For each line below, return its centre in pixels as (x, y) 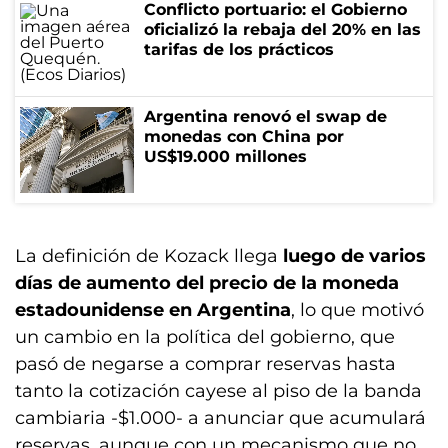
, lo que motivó (357, 310)
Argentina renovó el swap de (265, 116)
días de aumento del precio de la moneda (207, 283)
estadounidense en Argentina (153, 310)
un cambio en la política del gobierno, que (205, 337)
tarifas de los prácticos (239, 49)
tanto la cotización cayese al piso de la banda (218, 391)
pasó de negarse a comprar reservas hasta (205, 364)
